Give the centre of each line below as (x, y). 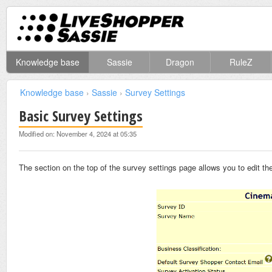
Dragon (180, 62)
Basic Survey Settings (81, 116)
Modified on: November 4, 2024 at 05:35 (78, 134)
